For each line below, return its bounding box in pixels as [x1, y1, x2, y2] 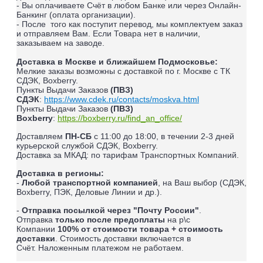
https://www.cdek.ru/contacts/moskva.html [44, 95, 199, 104]
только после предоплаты [55, 215, 167, 225]
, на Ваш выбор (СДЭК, [158, 178, 247, 188]
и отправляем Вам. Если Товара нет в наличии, [16, 29, 200, 39]
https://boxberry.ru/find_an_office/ [58, 113, 182, 123]
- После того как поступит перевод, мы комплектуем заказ [16, 19, 242, 29]
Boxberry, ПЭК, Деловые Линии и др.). [16, 187, 164, 197]
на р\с [167, 215, 190, 225]
